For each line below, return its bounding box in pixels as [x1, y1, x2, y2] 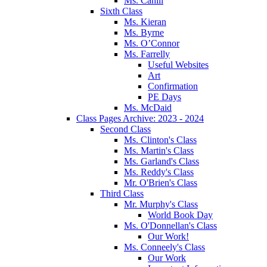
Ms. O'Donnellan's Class [124, 220, 217, 231]
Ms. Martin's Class [124, 145, 194, 156]
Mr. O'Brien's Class [124, 177, 197, 188]
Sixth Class [100, 5, 142, 16]
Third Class [100, 188, 144, 198]
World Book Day [148, 209, 213, 220]
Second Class [100, 123, 151, 134]
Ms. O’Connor [124, 38, 179, 48]
